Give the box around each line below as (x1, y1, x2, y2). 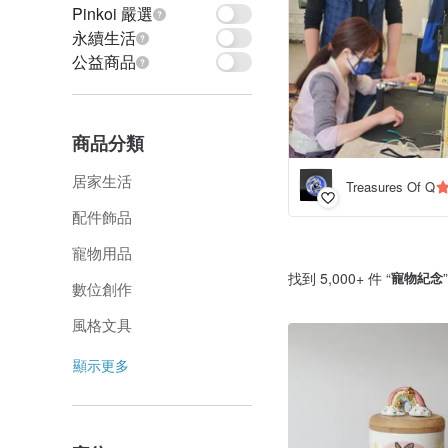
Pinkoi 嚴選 (72, 2, 153, 25)
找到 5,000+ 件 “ (288, 267, 391, 288)
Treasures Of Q (346, 177, 435, 197)
